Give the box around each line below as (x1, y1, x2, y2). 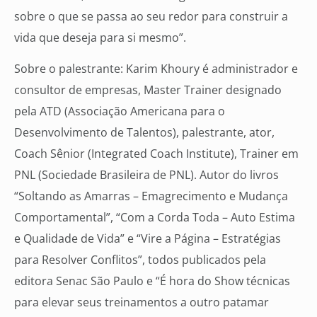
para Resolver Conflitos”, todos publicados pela (14, 251, 266, 267)
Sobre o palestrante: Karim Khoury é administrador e (14, 60, 298, 76)
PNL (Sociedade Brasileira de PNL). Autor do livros (14, 166, 279, 183)
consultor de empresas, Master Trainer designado (14, 81, 282, 98)
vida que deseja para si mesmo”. (14, 29, 186, 45)
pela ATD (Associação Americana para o (14, 103, 225, 119)
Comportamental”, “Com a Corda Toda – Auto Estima (14, 209, 295, 225)
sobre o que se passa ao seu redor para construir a (14, 8, 288, 24)
